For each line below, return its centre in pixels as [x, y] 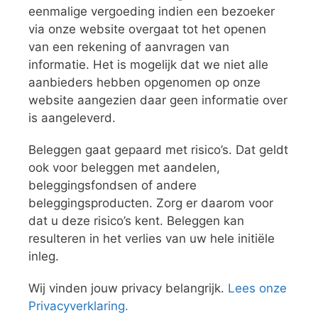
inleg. [44, 257]
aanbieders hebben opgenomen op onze [144, 83]
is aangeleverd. [72, 118]
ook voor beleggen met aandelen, [124, 168]
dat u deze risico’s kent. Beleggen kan [136, 221]
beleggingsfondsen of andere [113, 186]
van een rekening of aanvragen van [129, 47]
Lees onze [257, 289]
